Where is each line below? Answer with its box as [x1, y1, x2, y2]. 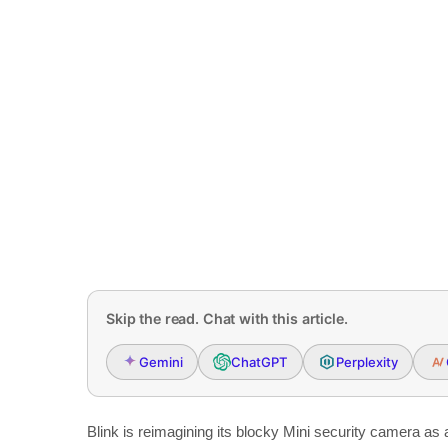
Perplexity [336, 353, 398, 370]
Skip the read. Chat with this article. [106, 310, 348, 327]
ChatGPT [231, 353, 288, 370]
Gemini [139, 353, 183, 370]
